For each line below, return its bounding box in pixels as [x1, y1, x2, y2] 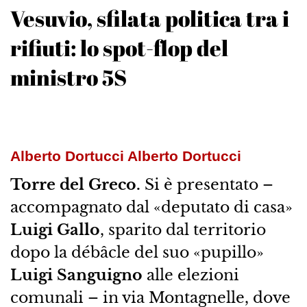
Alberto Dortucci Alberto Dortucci [10, 148, 241, 164]
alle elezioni [146, 265, 239, 285]
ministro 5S [10, 62, 127, 93]
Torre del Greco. [10, 175, 145, 195]
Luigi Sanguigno [10, 265, 147, 285]
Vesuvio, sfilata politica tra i [10, 3, 289, 34]
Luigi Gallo [10, 220, 100, 240]
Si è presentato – [144, 175, 273, 195]
